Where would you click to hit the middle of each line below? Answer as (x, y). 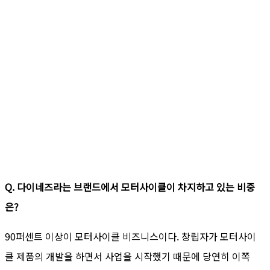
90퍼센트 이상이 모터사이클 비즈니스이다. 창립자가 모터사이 (130, 236)
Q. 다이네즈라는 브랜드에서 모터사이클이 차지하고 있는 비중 (130, 187)
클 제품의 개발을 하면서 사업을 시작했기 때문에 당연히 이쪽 (127, 256)
